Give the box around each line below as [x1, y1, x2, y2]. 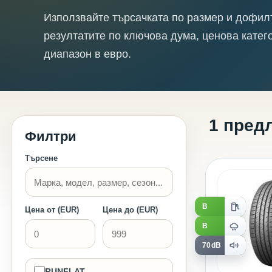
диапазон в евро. [44, 48, 131, 60]
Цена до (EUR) [103, 205, 158, 214]
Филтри [25, 129, 76, 144]
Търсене [25, 154, 58, 163]
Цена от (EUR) [25, 205, 79, 214]
